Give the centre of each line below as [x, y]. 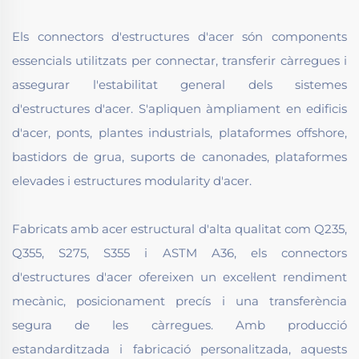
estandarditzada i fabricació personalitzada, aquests [179, 349]
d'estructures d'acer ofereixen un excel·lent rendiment [179, 277]
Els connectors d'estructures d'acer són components [179, 37]
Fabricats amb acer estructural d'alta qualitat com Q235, [179, 229]
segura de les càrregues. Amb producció [179, 325]
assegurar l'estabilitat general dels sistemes [179, 85]
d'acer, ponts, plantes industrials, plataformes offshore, [179, 133]
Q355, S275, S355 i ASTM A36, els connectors [179, 253]
